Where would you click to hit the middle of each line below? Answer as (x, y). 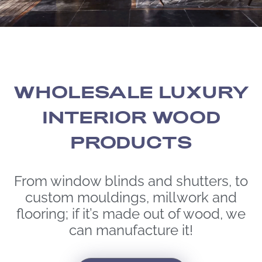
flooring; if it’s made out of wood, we (131, 212)
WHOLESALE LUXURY (131, 92)
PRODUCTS (131, 142)
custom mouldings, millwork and (131, 196)
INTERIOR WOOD (131, 117)
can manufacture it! (131, 229)
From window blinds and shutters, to (131, 180)
